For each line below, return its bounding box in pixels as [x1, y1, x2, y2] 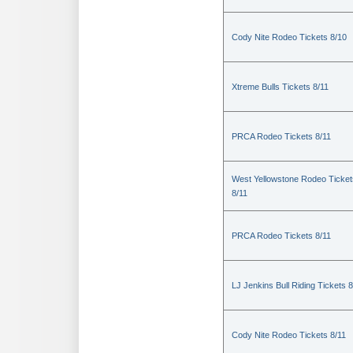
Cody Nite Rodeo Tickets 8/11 [232, 330, 346, 340]
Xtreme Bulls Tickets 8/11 [232, 82, 329, 91]
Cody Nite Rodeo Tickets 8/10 [232, 32, 347, 42]
